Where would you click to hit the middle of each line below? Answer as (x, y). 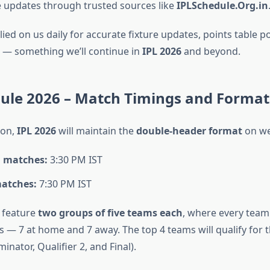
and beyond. (211, 52)
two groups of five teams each (110, 213)
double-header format (189, 131)
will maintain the (96, 131)
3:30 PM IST (75, 160)
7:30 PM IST (64, 184)
